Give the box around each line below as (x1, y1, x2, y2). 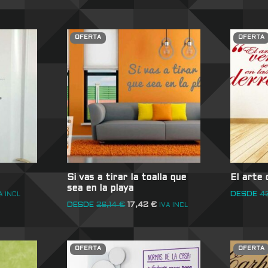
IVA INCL (159, 202, 188, 209)
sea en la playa (67, 184, 134, 193)
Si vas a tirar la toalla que (67, 173, 187, 182)
